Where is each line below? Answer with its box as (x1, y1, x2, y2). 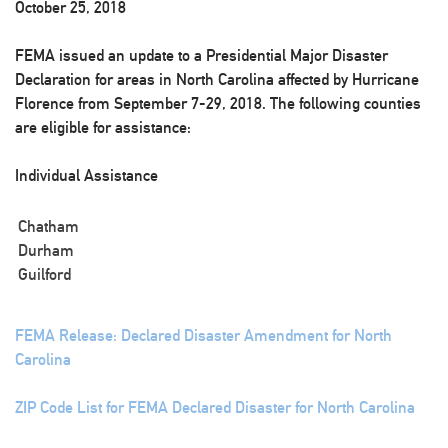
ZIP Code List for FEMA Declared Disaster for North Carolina (15, 398, 415, 417)
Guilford (18, 265, 71, 284)
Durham (18, 241, 74, 260)
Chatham (18, 217, 79, 236)
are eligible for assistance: (15, 118, 191, 137)
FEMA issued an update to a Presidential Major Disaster (15, 46, 388, 65)
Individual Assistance (15, 166, 158, 185)
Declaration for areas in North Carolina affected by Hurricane (15, 70, 419, 89)
